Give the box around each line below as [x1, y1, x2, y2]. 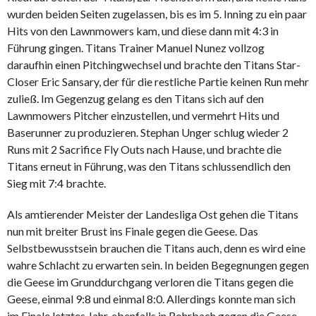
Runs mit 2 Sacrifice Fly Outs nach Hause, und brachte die [7, 142, 281, 157]
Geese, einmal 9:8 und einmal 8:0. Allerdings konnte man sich [7, 292, 296, 306]
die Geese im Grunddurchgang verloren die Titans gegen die [7, 275, 293, 289]
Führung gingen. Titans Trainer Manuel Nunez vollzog [7, 41, 265, 55]
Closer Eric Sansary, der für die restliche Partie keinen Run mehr [7, 75, 309, 89]
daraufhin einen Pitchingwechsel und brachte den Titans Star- [7, 58, 300, 72]
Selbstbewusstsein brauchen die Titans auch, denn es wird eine [7, 241, 305, 255]
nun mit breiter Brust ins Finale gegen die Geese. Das [7, 224, 258, 238]
